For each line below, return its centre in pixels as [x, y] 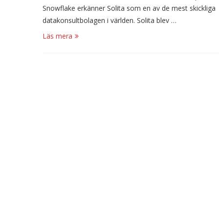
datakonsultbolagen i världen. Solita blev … [109, 20]
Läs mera [57, 36]
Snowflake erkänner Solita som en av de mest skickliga [129, 8]
